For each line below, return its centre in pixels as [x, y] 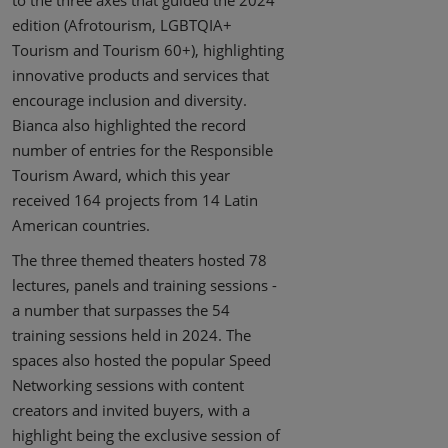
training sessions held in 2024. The [131, 335]
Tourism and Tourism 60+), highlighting [148, 50]
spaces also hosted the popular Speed [141, 360]
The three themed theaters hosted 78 [139, 260]
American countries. [81, 225]
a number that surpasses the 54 [121, 310]
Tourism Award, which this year [121, 175]
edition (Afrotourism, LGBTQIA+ [122, 25]
